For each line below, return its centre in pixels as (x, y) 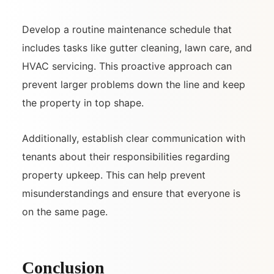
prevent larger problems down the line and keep (134, 85)
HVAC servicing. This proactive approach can (127, 66)
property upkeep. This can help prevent (114, 175)
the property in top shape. (83, 103)
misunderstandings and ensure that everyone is (131, 194)
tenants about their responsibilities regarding (126, 157)
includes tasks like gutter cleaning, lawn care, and (137, 48)
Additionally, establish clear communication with (134, 139)
